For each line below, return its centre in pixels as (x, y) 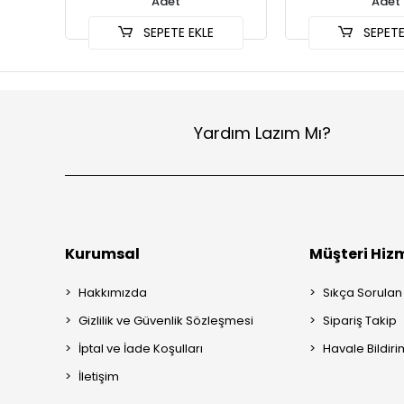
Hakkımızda (113, 293)
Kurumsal (102, 254)
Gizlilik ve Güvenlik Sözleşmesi (166, 321)
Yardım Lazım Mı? (263, 133)
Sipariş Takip (360, 321)
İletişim (99, 376)
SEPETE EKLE (177, 32)
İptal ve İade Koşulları (141, 349)
